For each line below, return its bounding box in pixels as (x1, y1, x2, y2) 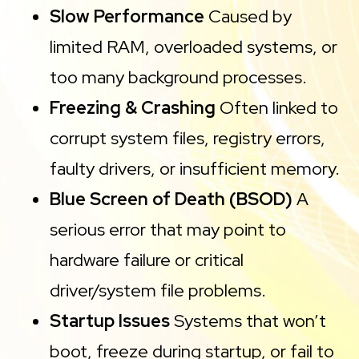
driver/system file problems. (50, 279, 267, 303)
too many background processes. (50, 66, 308, 90)
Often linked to (216, 96, 339, 120)
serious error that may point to (50, 218, 287, 242)
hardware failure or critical (50, 248, 244, 272)
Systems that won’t (170, 309, 327, 333)
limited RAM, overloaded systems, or (50, 35, 338, 59)
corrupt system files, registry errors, (50, 127, 326, 151)
